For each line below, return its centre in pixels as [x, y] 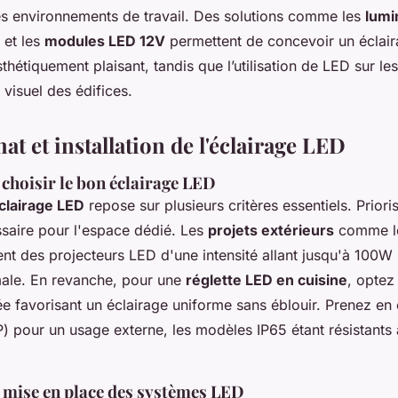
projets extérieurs [271, 231]
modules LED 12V [105, 41]
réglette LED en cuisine [267, 280]
